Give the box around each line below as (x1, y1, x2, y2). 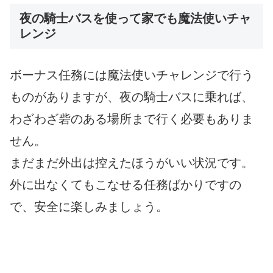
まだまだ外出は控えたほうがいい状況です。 (10, 155, 253, 169)
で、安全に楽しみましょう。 (10, 199, 168, 213)
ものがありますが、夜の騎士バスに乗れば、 (10, 90, 253, 104)
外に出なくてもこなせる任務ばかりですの (10, 177, 241, 191)
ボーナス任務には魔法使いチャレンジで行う (10, 68, 253, 82)
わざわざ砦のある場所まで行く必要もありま (10, 112, 253, 126)
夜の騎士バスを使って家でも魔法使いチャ (19, 11, 251, 25)
